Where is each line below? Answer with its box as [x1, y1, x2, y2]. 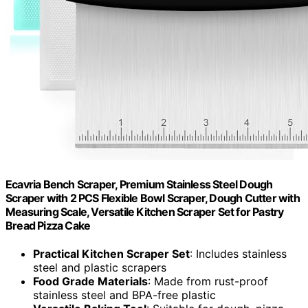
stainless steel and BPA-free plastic [33, 288, 216, 302]
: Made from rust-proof [148, 274, 268, 289]
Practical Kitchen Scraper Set [33, 247, 190, 261]
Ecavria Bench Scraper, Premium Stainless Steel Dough [5, 177, 273, 191]
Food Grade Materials [33, 274, 148, 289]
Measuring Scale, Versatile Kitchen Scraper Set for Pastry [5, 204, 284, 219]
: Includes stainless [190, 247, 287, 261]
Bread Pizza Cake [5, 218, 91, 232]
